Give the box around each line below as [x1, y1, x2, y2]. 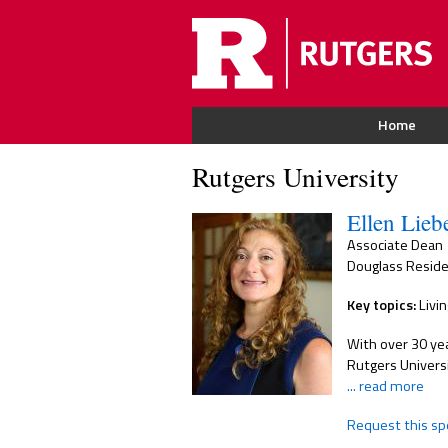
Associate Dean [347, 234, 443, 257]
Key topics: [347, 294, 416, 317]
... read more [347, 375, 424, 398]
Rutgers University [192, 158, 399, 196]
